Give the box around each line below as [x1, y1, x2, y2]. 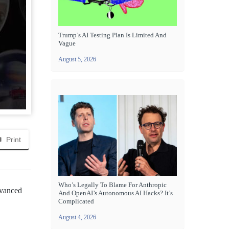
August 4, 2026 [58, 213, 96, 221]
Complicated [58, 197, 94, 205]
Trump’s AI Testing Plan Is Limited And [58, 31, 167, 39]
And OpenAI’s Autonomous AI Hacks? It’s [58, 189, 173, 197]
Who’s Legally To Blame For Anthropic [58, 180, 167, 189]
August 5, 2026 [58, 55, 96, 63]
